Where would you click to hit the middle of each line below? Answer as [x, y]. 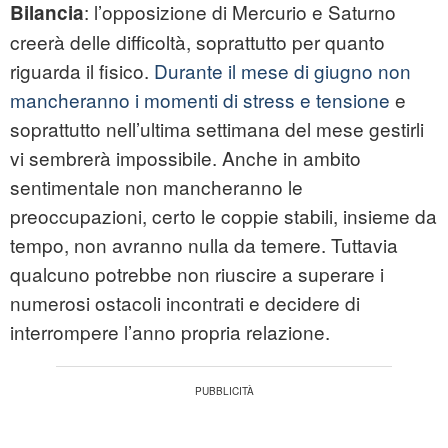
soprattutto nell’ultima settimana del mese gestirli [217, 129]
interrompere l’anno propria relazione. [170, 332]
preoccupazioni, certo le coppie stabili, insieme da [223, 216]
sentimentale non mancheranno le [156, 187]
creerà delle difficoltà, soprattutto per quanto [197, 42]
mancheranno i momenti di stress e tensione [200, 100]
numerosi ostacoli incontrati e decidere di [185, 303]
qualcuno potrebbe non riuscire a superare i [197, 274]
